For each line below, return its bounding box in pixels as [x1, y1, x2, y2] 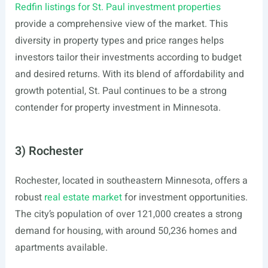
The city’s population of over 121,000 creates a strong [14, 207, 242, 221]
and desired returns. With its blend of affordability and [14, 67, 244, 81]
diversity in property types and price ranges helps [14, 33, 224, 48]
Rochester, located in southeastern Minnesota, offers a [14, 173, 248, 188]
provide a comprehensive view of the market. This [14, 17, 228, 31]
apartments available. [14, 240, 108, 255]
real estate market [44, 190, 122, 205]
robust [14, 190, 44, 205]
